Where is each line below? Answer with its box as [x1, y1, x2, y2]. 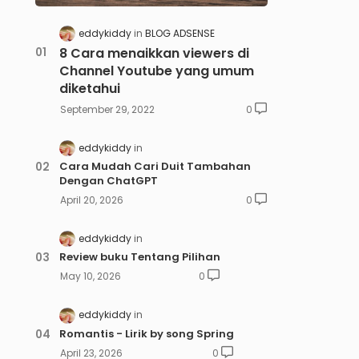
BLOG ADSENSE [144, 26, 215, 40]
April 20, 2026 [59, 193, 123, 208]
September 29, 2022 [59, 103, 155, 117]
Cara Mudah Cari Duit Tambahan [58, 159, 251, 175]
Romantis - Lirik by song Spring [58, 325, 234, 341]
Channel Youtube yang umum [58, 62, 254, 81]
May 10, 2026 [59, 269, 121, 284]
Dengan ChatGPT [58, 173, 158, 189]
